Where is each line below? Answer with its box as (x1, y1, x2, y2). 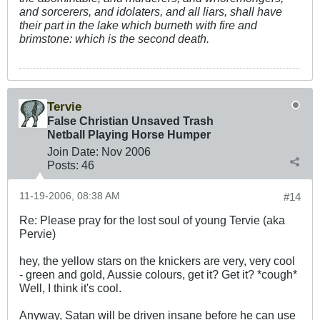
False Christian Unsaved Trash (47, 114, 214, 128)
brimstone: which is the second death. (19, 32, 209, 46)
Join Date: (47, 145, 99, 159)
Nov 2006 (101, 145, 151, 159)
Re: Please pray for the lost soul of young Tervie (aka (19, 214, 285, 227)
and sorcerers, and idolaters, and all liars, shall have (19, 5, 282, 19)
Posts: (47, 159, 79, 172)
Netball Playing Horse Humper (47, 128, 211, 141)
